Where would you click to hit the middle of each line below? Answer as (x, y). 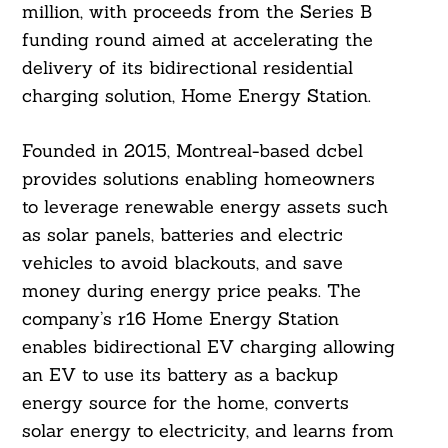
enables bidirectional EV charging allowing (208, 347)
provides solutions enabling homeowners (198, 179)
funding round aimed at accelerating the (197, 40)
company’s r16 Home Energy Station (180, 319)
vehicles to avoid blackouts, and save (182, 263)
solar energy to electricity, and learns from (207, 431)
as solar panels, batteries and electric (182, 235)
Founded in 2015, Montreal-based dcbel (192, 151)
